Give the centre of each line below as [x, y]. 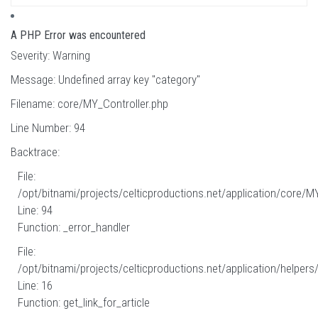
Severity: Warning [50, 55]
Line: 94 [35, 210]
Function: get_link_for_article [84, 302]
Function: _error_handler [74, 227]
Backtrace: [35, 152]
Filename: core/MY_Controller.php [89, 104]
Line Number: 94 [48, 128]
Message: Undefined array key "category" [105, 79]
